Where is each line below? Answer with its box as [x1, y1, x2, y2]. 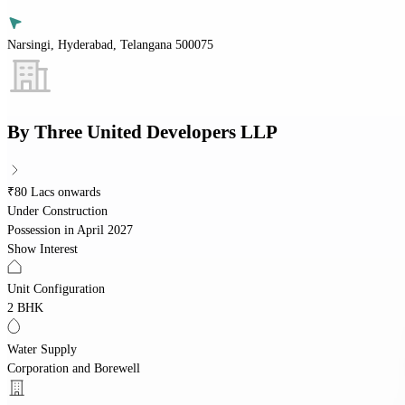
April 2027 [77, 222, 133, 237]
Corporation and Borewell [7, 361, 140, 375]
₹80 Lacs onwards [7, 184, 100, 199]
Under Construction [7, 203, 108, 218]
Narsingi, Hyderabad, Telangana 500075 [7, 37, 213, 52]
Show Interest [7, 241, 78, 256]
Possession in [7, 222, 74, 237]
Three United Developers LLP [34, 121, 278, 144]
